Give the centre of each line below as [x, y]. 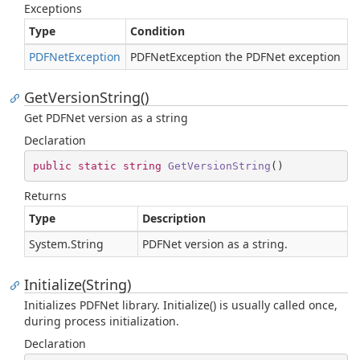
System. [50, 244]
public [52, 166]
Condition [157, 31]
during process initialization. [102, 321]
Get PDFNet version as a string [106, 118]
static [97, 166]
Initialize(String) [78, 284]
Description [174, 218]
